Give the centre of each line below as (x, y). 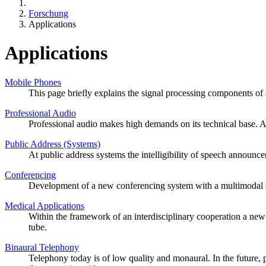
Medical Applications (45, 205)
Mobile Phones (33, 82)
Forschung (48, 13)
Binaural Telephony (42, 247)
